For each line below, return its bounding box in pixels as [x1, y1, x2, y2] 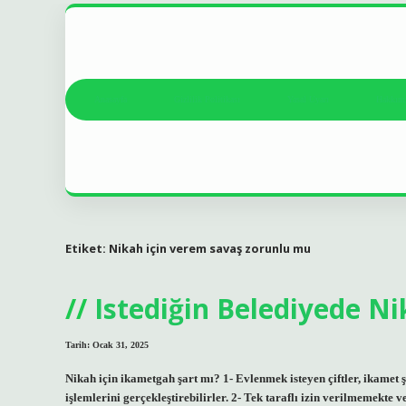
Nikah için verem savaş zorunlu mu [109, 239, 311, 256]
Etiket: [65, 239, 109, 256]
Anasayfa [94, 94, 127, 105]
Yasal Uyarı [287, 94, 329, 105]
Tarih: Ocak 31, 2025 [65, 340, 149, 351]
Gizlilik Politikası [174, 94, 240, 105]
